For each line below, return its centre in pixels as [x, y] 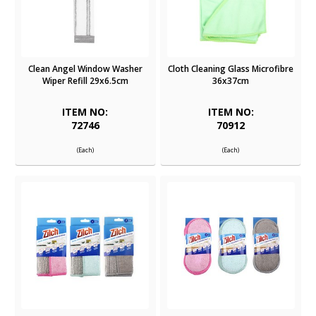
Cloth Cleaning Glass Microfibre [231, 68]
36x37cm [231, 80]
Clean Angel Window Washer [85, 68]
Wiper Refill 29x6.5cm [85, 80]
